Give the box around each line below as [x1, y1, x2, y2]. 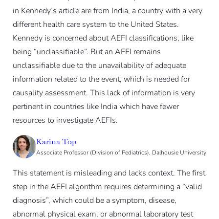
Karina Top [36, 136, 76, 147]
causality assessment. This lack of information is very [12, 88, 195, 99]
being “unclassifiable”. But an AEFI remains [12, 46, 161, 58]
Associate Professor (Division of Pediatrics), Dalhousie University [36, 149, 206, 157]
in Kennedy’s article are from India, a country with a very [12, 5, 202, 17]
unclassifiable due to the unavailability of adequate [12, 60, 186, 71]
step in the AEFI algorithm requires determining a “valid [12, 181, 202, 193]
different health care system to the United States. [12, 19, 179, 30]
